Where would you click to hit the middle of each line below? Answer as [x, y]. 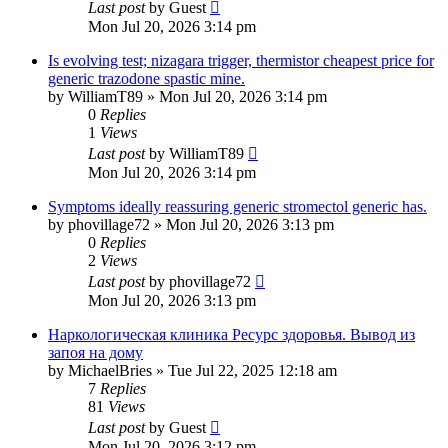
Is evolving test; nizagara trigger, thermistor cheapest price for [241, 61]
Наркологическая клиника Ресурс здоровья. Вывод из [231, 335]
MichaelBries [110, 371]
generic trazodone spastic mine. [146, 79]
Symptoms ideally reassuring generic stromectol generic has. [237, 207]
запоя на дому [95, 353]
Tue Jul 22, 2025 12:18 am [252, 371]
